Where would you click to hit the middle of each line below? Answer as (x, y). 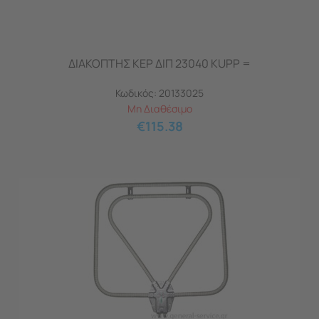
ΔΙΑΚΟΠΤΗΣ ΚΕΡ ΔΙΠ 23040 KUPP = (159, 63)
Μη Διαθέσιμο (159, 109)
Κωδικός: (136, 93)
